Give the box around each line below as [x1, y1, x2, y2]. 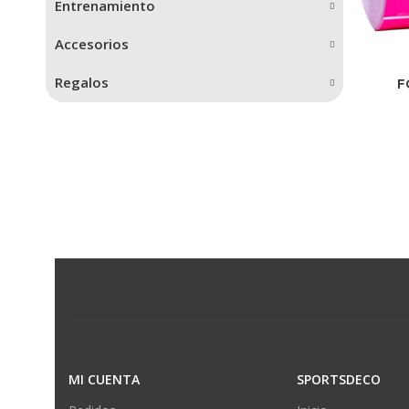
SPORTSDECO [296, 370, 381, 388]
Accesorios [55, 35, 129, 54]
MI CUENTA [68, 370, 140, 388]
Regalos [55, 73, 109, 92]
